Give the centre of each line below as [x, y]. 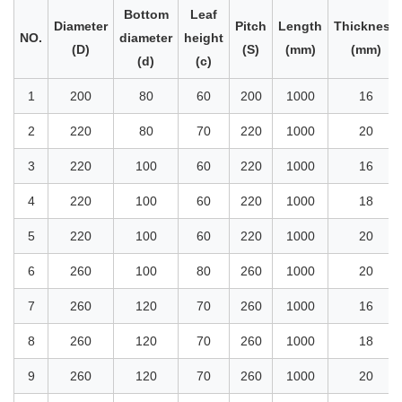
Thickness [366, 26]
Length [300, 26]
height [204, 37]
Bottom [146, 14]
